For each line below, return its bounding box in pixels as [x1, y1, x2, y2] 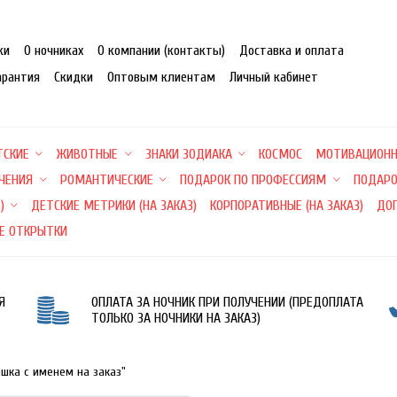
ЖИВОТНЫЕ [56, 146, 119, 162]
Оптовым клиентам [106, 69, 215, 85]
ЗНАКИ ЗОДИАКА [144, 146, 232, 162]
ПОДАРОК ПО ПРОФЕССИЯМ [180, 172, 327, 188]
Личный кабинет [229, 69, 318, 85]
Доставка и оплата [238, 43, 344, 58]
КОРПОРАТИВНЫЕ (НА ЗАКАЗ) [210, 198, 364, 214]
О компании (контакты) [97, 43, 225, 58]
